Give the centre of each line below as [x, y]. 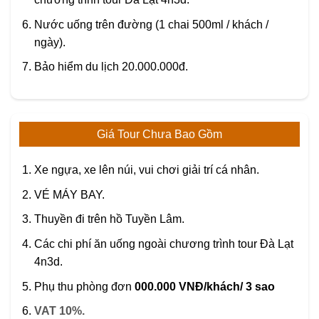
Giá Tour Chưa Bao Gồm [159, 135]
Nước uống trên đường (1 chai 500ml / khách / [151, 24]
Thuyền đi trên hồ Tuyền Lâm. [109, 219]
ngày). [49, 42]
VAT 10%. [59, 311]
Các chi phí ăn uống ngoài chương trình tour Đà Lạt [163, 244]
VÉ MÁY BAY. [69, 194]
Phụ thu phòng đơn [84, 286]
